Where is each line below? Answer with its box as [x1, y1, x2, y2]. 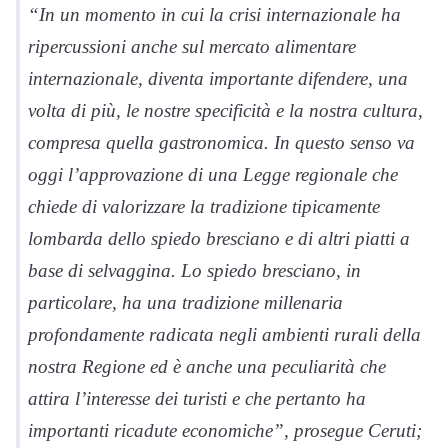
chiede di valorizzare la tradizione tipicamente [28, 196, 380, 217]
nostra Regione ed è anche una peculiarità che [28, 356, 386, 377]
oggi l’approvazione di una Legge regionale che [28, 164, 398, 185]
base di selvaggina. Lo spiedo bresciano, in [28, 260, 361, 281]
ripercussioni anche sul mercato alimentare [28, 36, 356, 57]
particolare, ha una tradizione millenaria [28, 292, 343, 313]
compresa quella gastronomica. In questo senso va [28, 132, 415, 153]
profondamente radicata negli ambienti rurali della [28, 324, 421, 345]
